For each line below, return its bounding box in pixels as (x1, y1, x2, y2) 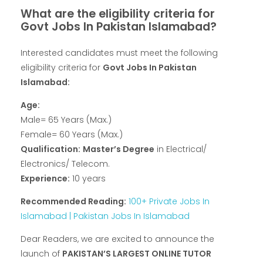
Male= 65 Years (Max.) (21, 114, 112, 126)
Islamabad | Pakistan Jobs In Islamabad (21, 210, 190, 222)
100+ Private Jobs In (129, 195, 210, 208)
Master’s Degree (83, 143, 154, 156)
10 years (70, 173, 106, 185)
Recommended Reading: (21, 195, 126, 208)
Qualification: (21, 143, 80, 156)
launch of (21, 248, 62, 260)
